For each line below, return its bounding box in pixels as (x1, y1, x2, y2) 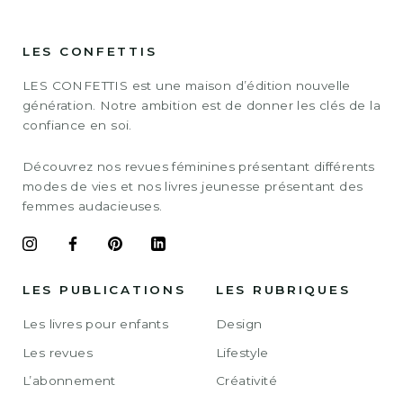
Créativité (216, 373, 277, 389)
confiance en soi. (22, 118, 132, 133)
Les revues (22, 345, 93, 360)
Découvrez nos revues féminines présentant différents (22, 159, 375, 175)
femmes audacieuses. (22, 199, 163, 214)
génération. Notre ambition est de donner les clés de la (22, 98, 381, 113)
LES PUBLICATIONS (22, 282, 186, 297)
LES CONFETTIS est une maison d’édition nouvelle (22, 78, 351, 94)
